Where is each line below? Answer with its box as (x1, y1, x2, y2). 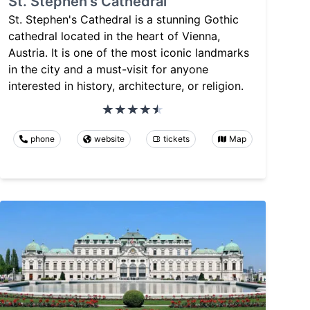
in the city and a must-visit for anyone (8, 62, 208, 77)
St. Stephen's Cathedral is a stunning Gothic (8, 12, 239, 27)
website (93, 134, 125, 145)
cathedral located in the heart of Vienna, (8, 29, 220, 44)
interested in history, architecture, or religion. (8, 79, 244, 93)
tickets (163, 134, 190, 145)
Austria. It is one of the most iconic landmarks (8, 46, 249, 60)
